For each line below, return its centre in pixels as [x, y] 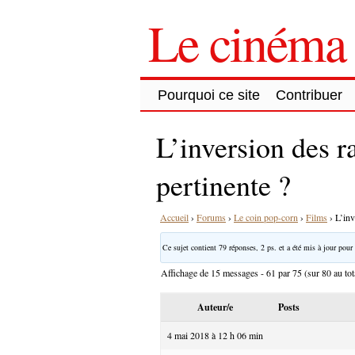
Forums [211, 217]
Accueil [174, 217]
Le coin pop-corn [266, 217]
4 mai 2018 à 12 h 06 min [215, 335]
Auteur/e [215, 307]
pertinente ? [223, 184]
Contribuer [309, 95]
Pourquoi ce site [209, 95]
